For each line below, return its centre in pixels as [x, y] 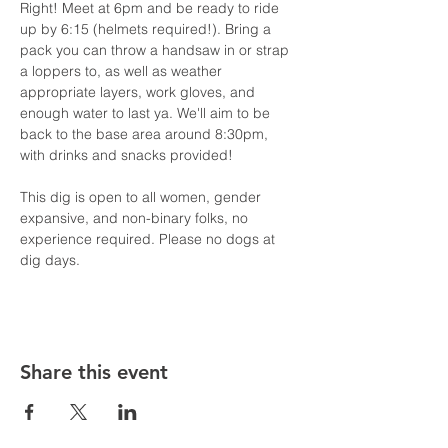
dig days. [50, 260]
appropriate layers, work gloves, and [139, 92]
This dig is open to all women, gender [142, 197]
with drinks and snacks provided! [126, 155]
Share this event [94, 372]
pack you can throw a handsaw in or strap [156, 50]
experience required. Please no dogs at [149, 239]
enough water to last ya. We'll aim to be [147, 113]
